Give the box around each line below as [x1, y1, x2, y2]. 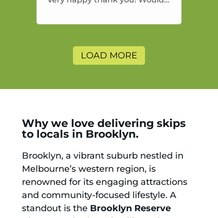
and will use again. [47, 21, 120, 31]
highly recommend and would [47, 8, 167, 18]
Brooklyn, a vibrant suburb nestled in [21, 150, 183, 162]
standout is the [21, 203, 90, 214]
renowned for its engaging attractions [21, 177, 187, 188]
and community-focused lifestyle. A [21, 190, 176, 201]
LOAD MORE [80, 50, 137, 61]
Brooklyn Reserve [90, 203, 171, 214]
